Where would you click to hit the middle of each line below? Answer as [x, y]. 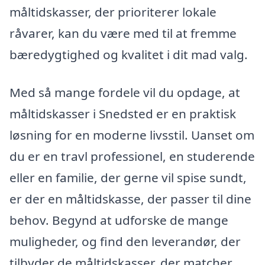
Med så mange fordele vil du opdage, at [125, 93]
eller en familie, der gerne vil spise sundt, [128, 178]
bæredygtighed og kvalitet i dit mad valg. [129, 55]
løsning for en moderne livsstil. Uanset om [132, 135]
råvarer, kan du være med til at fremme [123, 33]
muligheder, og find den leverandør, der [125, 242]
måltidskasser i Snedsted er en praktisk [123, 114]
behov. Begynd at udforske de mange [119, 220]
